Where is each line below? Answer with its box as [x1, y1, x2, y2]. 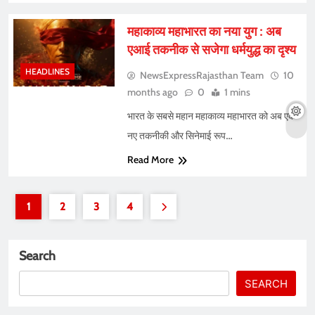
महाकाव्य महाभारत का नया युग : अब [127, 24, 281, 39]
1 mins [224, 86, 250, 99]
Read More [127, 153, 174, 167]
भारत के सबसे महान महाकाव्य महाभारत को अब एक [127, 110, 295, 122]
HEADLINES [25, 65, 70, 77]
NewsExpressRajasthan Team [139, 69, 264, 82]
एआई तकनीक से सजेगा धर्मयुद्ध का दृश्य [127, 42, 296, 58]
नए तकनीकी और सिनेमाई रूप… [127, 130, 233, 142]
